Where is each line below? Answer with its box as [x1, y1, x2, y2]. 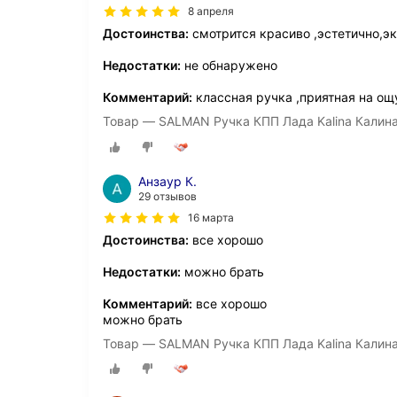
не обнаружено [181, 58, 277, 74]
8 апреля [188, 4, 234, 19]
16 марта [188, 210, 234, 224]
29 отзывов [138, 189, 197, 203]
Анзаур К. [138, 173, 197, 189]
